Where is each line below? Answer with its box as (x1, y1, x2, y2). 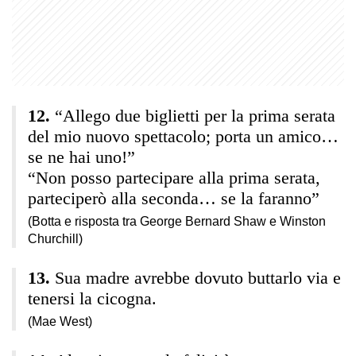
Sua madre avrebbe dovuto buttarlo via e (55, 267, 341, 288)
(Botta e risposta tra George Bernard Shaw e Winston (28, 214, 326, 228)
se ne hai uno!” (28, 146, 135, 167)
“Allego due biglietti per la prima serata (55, 105, 335, 126)
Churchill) (28, 231, 83, 246)
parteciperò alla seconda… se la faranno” (28, 188, 319, 208)
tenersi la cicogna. (28, 288, 157, 308)
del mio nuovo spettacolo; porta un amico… (28, 126, 339, 146)
